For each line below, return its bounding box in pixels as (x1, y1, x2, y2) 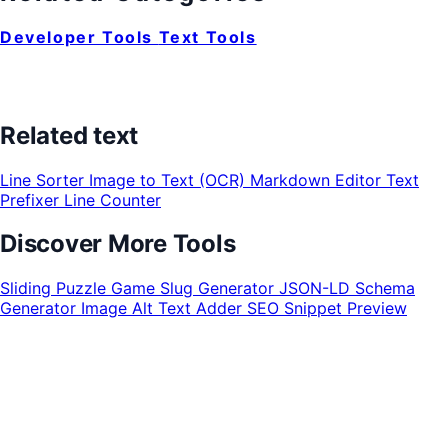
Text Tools (158, 26, 257, 47)
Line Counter (64, 189, 161, 210)
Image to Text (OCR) (89, 169, 250, 190)
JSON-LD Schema (279, 278, 415, 299)
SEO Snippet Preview (247, 298, 407, 319)
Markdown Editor (250, 169, 386, 190)
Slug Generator (160, 278, 279, 299)
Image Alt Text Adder (81, 298, 247, 319)
